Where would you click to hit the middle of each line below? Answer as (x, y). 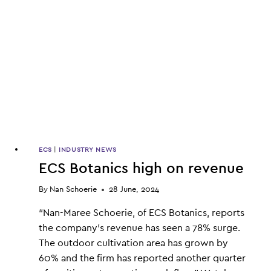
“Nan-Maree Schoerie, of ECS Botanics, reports (142, 213)
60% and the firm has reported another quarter (142, 258)
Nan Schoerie (73, 189)
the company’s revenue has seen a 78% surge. (139, 228)
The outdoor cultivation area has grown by (133, 243)
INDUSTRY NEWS (88, 149)
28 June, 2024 (134, 189)
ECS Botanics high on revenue (141, 168)
